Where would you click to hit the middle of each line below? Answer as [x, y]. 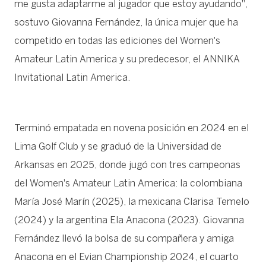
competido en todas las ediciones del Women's [117, 41]
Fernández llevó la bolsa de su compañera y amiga [124, 239]
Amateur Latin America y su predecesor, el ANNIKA [127, 59]
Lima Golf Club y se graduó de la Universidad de [118, 147]
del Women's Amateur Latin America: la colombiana [128, 183]
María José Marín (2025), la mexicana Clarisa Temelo [132, 202]
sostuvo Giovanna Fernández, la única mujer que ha [126, 23]
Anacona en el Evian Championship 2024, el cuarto [126, 257]
